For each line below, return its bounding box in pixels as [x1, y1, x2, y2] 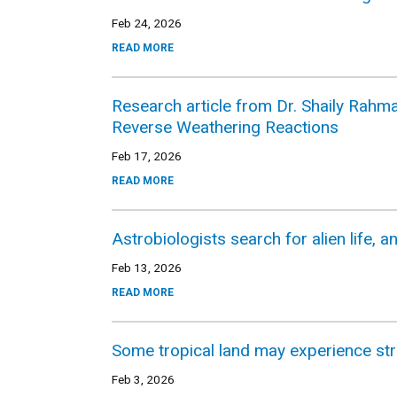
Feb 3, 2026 [112, 372, 175, 386]
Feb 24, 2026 [112, 16, 182, 30]
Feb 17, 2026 [112, 149, 182, 163]
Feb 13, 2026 [112, 261, 182, 275]
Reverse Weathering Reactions [112, 117, 339, 137]
